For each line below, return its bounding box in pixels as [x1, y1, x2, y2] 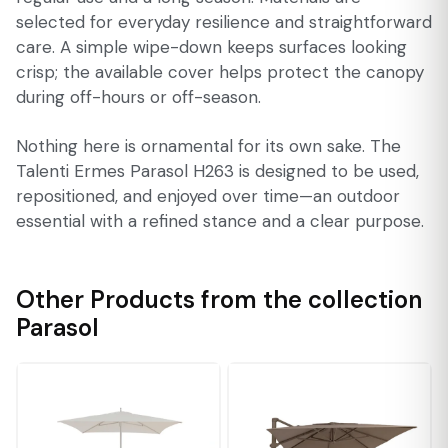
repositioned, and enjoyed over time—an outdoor [16, 185, 400, 208]
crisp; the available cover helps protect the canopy [16, 61, 424, 84]
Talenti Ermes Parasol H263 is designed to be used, [16, 160, 419, 183]
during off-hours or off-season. [16, 86, 261, 109]
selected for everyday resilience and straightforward [16, 11, 432, 34]
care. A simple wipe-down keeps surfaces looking [16, 36, 407, 59]
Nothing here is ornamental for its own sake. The [16, 135, 401, 158]
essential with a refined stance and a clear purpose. [16, 210, 424, 233]
